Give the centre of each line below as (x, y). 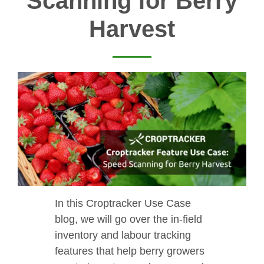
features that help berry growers (130, 251)
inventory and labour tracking (123, 235)
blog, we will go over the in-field (128, 220)
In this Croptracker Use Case (123, 204)
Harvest (132, 29)
